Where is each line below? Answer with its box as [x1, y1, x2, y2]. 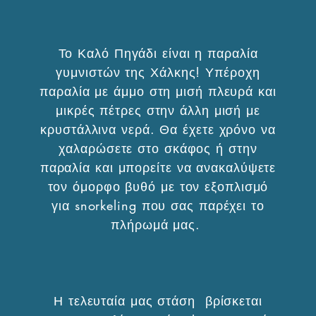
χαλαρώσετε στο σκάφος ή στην [59, 140, 257, 157]
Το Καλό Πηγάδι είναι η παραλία [58, 44, 258, 61]
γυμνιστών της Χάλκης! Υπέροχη [56, 63, 260, 80]
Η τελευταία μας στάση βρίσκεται [54, 292, 262, 309]
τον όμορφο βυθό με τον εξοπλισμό [47, 178, 269, 195]
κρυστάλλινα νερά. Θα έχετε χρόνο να [40, 121, 276, 138]
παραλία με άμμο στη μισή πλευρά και [39, 83, 276, 99]
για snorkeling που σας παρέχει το [51, 197, 265, 214]
